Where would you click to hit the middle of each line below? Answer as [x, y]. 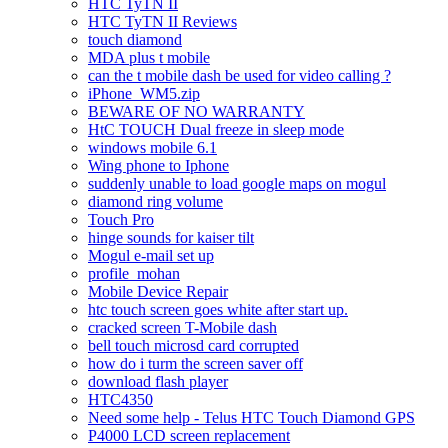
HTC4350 [120, 399]
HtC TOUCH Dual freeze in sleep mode [216, 129]
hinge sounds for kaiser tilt [171, 237]
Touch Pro [121, 219]
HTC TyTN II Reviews [162, 21]
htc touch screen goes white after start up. [218, 309]
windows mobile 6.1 [152, 147]
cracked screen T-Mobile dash [182, 327]
